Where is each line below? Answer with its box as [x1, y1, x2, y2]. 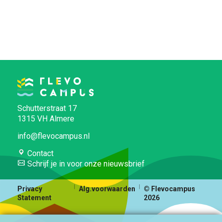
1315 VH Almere [17, 113, 74, 123]
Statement [17, 193, 52, 202]
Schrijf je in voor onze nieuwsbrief [25, 159, 145, 168]
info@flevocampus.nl [17, 131, 90, 141]
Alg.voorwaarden [78, 184, 135, 193]
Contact [25, 148, 54, 158]
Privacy [17, 184, 42, 193]
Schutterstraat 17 [17, 103, 77, 113]
